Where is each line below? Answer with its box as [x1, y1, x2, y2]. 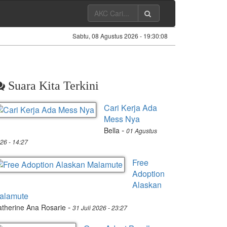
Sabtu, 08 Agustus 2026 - [72, 31, 143, 40]
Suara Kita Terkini [5, 79, 99, 92]
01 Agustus [126, 126, 157, 135]
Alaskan [132, 179, 162, 191]
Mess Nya [104, 113, 140, 125]
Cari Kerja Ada [104, 102, 157, 113]
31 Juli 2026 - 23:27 [72, 203, 127, 212]
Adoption [132, 168, 165, 179]
